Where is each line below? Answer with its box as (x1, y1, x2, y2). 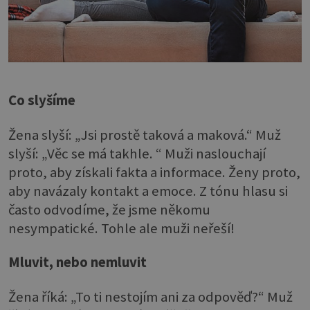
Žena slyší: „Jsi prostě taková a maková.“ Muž (8, 125, 281, 144)
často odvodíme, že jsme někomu (8, 200, 210, 219)
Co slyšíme (8, 91, 75, 110)
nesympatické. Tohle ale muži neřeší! (8, 219, 235, 237)
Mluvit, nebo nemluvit (8, 253, 147, 272)
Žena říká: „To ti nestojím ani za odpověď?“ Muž (8, 287, 293, 306)
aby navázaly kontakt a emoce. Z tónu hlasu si (8, 181, 288, 200)
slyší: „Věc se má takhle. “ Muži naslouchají (8, 144, 266, 163)
